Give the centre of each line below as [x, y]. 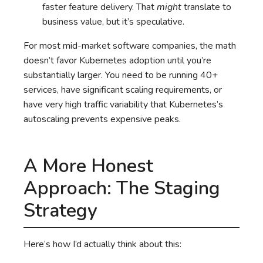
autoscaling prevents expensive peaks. [102, 119]
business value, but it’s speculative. [113, 21]
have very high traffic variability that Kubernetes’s [123, 104]
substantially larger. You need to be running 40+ [121, 75]
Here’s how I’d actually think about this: [102, 245]
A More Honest [88, 166]
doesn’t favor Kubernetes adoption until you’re [117, 60]
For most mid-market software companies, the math [130, 45]
